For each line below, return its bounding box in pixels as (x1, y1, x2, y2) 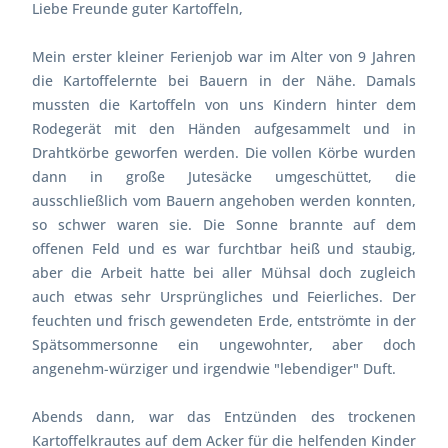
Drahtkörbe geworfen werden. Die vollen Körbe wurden (32, 142, 416, 162)
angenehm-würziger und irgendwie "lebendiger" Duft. (32, 358, 396, 378)
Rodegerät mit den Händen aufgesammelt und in (32, 118, 416, 138)
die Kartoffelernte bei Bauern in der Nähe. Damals (32, 70, 416, 90)
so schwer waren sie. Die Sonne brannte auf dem (32, 214, 416, 234)
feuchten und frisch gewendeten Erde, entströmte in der (32, 310, 416, 330)
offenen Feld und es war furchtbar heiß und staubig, (32, 238, 416, 258)
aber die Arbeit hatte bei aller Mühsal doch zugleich (32, 262, 416, 282)
